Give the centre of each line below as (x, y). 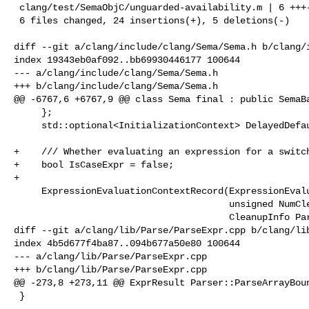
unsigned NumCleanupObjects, (121, 204)
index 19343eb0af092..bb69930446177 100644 (127, 60)
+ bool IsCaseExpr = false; (94, 165)
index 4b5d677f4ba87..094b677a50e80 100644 (127, 243)
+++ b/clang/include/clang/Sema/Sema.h (116, 86)
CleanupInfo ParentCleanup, (121, 217)
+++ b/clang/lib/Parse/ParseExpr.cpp (110, 269)
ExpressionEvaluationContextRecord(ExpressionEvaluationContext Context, (28, 191)
